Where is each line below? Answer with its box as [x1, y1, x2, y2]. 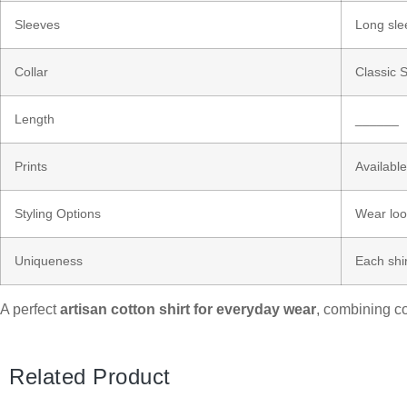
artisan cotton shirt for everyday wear [60, 301, 316, 317]
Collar [15, 64, 48, 79]
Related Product [9, 364, 171, 390]
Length [15, 111, 55, 126]
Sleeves [15, 16, 60, 32]
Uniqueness [15, 253, 83, 268]
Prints [15, 158, 47, 174]
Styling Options [15, 205, 101, 221]
